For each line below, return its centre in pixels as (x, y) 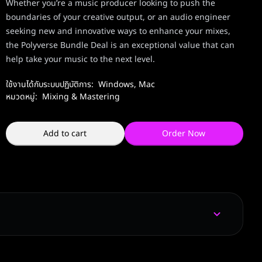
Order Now (184, 134)
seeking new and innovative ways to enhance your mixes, (118, 32)
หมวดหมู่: (21, 97)
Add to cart (65, 134)
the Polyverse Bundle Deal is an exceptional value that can (120, 46)
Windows (116, 85)
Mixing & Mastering (81, 97)
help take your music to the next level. (80, 60)
